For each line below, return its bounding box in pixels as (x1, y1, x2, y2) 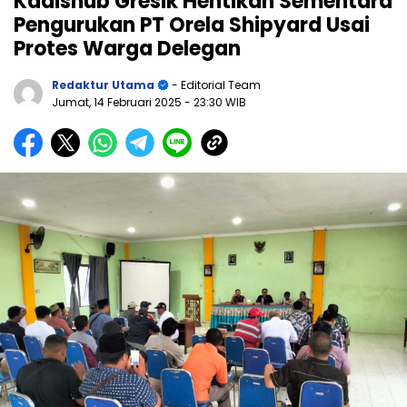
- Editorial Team (169, 76, 261, 93)
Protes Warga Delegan (14, 34, 241, 63)
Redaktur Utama (52, 76, 154, 93)
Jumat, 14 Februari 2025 (52, 94, 184, 110)
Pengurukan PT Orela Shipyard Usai (14, 10, 370, 39)
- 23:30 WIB (184, 94, 246, 110)
